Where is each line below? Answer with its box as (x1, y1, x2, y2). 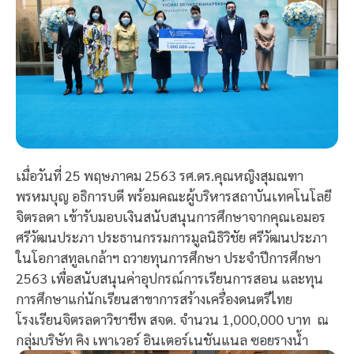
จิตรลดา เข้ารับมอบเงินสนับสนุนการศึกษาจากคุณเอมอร (16, 206, 326, 225)
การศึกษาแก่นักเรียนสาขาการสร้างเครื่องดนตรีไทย (16, 288, 292, 307)
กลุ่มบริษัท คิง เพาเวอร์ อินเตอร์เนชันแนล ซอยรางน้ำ (16, 330, 308, 348)
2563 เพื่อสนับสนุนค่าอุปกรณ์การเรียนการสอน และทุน (16, 268, 323, 287)
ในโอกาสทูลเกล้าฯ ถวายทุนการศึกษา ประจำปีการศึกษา (16, 247, 321, 266)
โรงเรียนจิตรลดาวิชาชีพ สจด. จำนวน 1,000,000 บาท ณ (16, 309, 329, 328)
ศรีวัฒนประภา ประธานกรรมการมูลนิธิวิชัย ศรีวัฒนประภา (16, 227, 327, 246)
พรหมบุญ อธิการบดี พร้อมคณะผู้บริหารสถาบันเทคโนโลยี (16, 186, 331, 205)
